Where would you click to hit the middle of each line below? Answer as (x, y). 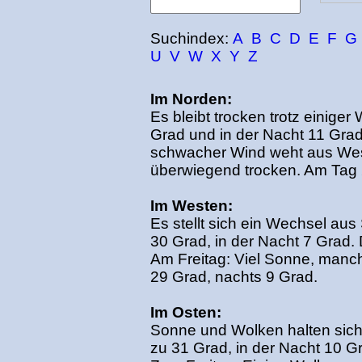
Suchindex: (191, 38)
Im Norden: (191, 99)
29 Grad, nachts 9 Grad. (234, 277)
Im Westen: (191, 206)
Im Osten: (185, 312)
